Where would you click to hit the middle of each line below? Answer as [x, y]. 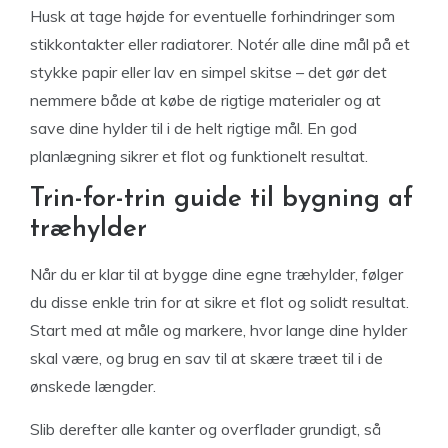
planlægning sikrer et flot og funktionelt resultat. [199, 155]
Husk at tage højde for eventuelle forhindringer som [212, 15]
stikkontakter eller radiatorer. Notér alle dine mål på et [220, 43]
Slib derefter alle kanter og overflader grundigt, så [205, 428]
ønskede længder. [93, 385]
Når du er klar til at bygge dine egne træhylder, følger [216, 273]
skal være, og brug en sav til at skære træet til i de [206, 357]
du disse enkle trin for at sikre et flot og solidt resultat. [219, 301]
